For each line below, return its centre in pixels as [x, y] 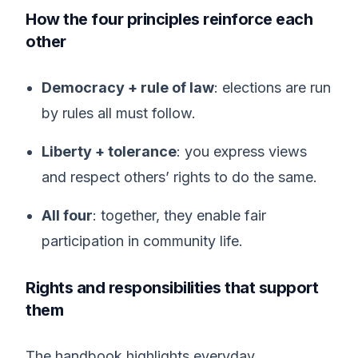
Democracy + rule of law [128, 88]
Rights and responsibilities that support [172, 288]
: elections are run [272, 88]
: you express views [242, 151]
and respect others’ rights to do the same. [179, 177]
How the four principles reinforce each [169, 19]
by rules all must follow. [119, 113]
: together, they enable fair [179, 215]
